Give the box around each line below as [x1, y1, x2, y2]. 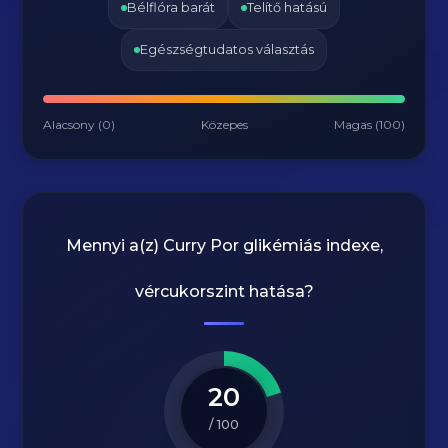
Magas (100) [333, 117, 405, 132]
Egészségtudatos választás [140, 42, 314, 57]
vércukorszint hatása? [134, 282, 314, 301]
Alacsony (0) [43, 117, 116, 132]
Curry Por [162, 236, 239, 255]
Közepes [201, 117, 248, 132]
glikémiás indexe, [238, 236, 383, 255]
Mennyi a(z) [65, 236, 163, 255]
